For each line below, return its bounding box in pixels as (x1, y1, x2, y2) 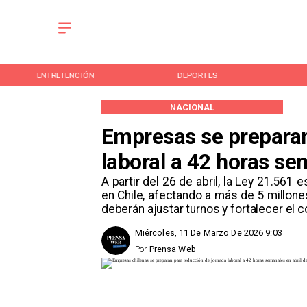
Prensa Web (149, 243, 196, 254)
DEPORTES (177, 70, 217, 80)
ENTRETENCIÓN (36, 70, 95, 80)
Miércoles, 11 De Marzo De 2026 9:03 (134, 228, 282, 238)
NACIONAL (169, 101, 215, 112)
